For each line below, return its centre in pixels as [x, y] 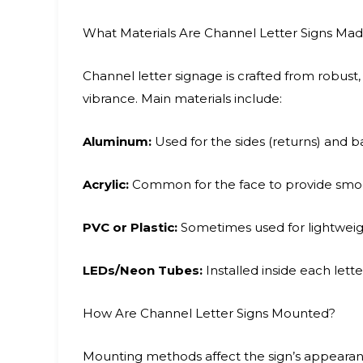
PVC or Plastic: [130, 227]
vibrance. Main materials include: [182, 98]
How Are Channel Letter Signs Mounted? [209, 313]
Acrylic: [106, 184]
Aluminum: [117, 141]
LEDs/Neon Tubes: [143, 270]
